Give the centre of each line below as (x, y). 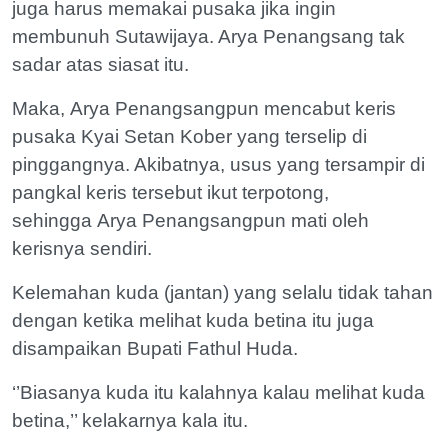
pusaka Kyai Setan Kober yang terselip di (189, 136)
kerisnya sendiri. (82, 248)
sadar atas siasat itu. (100, 64)
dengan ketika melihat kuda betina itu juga (193, 320)
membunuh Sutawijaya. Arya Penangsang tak (208, 36)
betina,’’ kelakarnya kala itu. (130, 420)
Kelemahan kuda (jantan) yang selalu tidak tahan (222, 292)
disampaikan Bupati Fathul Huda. (155, 348)
